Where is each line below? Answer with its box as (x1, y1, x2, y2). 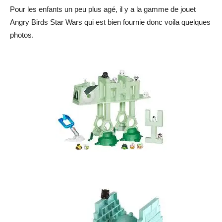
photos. (10, 30, 34, 39)
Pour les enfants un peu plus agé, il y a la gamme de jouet (10, 4, 196, 13)
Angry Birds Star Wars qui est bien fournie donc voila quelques (10, 17, 211, 26)
